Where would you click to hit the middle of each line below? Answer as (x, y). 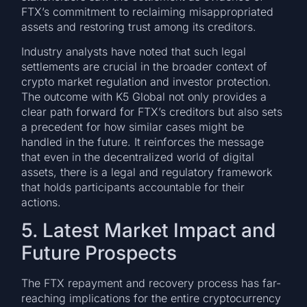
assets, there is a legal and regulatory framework (147, 172)
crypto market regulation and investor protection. (147, 81)
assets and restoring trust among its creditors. (139, 26)
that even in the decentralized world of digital (138, 157)
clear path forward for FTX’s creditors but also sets (152, 111)
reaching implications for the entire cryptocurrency (151, 298)
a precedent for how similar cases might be (133, 126)
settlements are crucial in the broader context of (145, 66)
